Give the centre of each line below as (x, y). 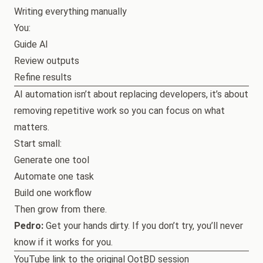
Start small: (38, 144)
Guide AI (31, 44)
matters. (32, 127)
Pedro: (29, 226)
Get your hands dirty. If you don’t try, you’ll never (143, 226)
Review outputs (47, 61)
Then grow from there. (60, 209)
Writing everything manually (70, 11)
